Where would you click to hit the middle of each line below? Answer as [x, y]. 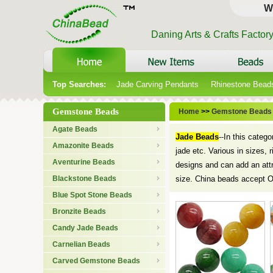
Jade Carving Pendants [158, 84]
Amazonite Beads [83, 146]
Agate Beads [75, 129]
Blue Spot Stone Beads [92, 195]
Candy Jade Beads [85, 228]
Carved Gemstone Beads [96, 261]
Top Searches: [79, 84]
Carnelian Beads [81, 244]
